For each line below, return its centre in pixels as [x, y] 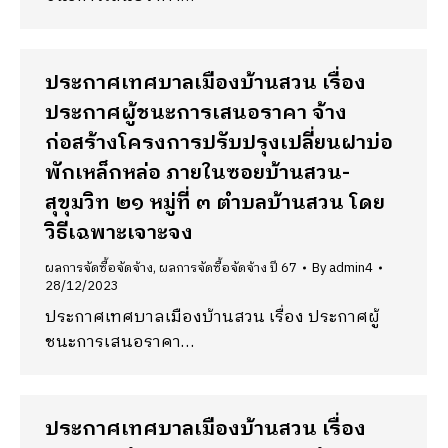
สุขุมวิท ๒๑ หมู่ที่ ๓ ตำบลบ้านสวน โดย [215, 203]
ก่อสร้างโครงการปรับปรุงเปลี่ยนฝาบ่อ [219, 143]
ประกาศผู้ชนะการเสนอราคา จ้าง [196, 113]
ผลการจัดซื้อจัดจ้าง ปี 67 [228, 268]
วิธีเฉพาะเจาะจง [119, 233]
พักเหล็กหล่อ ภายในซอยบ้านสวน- [197, 173]
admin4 [351, 268]
